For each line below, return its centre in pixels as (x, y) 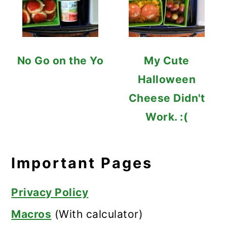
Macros (31, 214)
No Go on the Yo (60, 61)
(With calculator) (97, 214)
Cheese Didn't (167, 98)
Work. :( (167, 117)
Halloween (167, 79)
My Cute (167, 61)
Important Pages (82, 163)
